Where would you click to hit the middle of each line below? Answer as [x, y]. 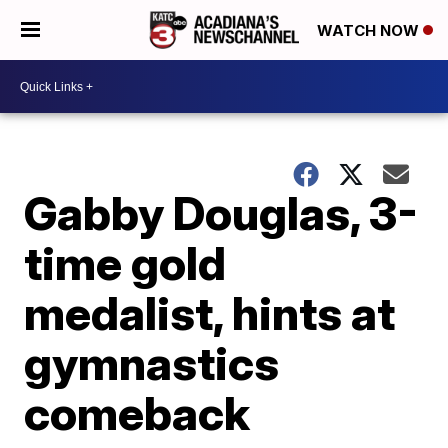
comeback [137, 413]
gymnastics [152, 363]
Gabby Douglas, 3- [221, 213]
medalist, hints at [210, 313]
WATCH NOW [370, 31]
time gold [125, 263]
